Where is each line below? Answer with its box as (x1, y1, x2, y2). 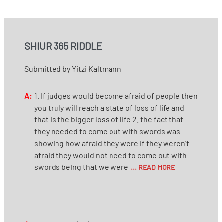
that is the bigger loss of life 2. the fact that (34, 114, 183, 124)
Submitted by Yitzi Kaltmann (24, 63, 121, 73)
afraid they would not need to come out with (34, 150, 187, 160)
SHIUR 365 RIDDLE (24, 39, 102, 52)
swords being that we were (34, 162, 128, 171)
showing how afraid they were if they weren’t (34, 138, 189, 148)
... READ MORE (129, 163, 175, 171)
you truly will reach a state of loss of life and (34, 102, 184, 112)
